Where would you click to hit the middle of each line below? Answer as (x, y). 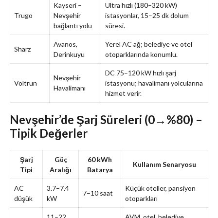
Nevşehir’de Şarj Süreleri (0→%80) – (106, 119)
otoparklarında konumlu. (141, 54)
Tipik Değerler (49, 133)
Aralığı (61, 169)
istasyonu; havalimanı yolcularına (154, 83)
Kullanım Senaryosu (164, 164)
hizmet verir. (123, 93)
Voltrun (26, 83)
